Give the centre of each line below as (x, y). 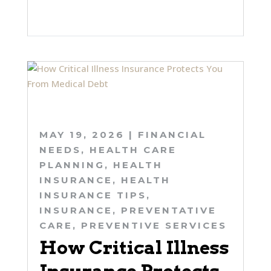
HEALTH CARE (133, 150)
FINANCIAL (172, 135)
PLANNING (72, 165)
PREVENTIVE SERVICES (154, 226)
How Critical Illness (134, 248)
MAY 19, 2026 (82, 135)
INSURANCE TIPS (93, 195)
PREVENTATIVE (168, 211)
